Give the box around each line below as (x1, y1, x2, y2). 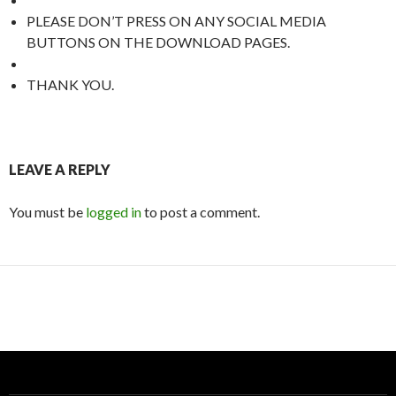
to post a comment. (141, 203, 260, 220)
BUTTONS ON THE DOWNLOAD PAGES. (27, 34, 290, 50)
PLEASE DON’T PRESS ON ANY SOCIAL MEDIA (27, 12, 326, 29)
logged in (86, 203, 141, 220)
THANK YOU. (27, 76, 114, 93)
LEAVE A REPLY (9, 161, 110, 178)
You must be (9, 203, 86, 220)
